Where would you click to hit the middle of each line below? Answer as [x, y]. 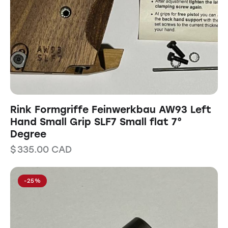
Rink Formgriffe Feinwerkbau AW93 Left [111, 110]
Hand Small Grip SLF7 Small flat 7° [96, 122]
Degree [28, 134]
